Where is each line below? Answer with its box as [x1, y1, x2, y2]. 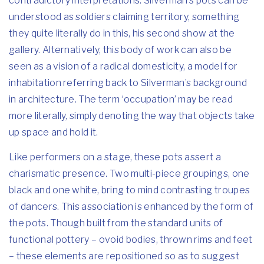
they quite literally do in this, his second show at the [9, 28, 235, 39]
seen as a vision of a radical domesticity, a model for [9, 61, 238, 72]
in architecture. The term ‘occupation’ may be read [9, 94, 233, 105]
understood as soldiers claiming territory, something [9, 11, 240, 22]
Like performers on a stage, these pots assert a [9, 151, 222, 163]
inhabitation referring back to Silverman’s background [9, 77, 247, 88]
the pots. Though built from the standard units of [9, 217, 223, 229]
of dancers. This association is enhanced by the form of [9, 201, 254, 212]
